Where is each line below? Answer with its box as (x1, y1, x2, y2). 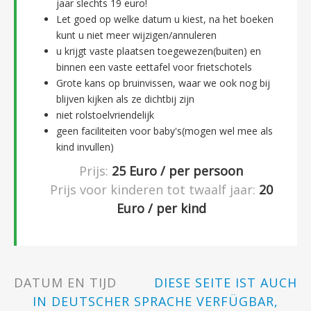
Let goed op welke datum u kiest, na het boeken (56, 12, 274, 26)
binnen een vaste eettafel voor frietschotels (56, 60, 252, 74)
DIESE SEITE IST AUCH (154, 274, 297, 291)
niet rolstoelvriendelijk (56, 108, 154, 121)
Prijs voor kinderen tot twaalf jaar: (49, 180, 255, 198)
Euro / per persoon (126, 162, 243, 179)
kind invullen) (56, 140, 114, 153)
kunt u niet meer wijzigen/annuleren (56, 28, 217, 42)
